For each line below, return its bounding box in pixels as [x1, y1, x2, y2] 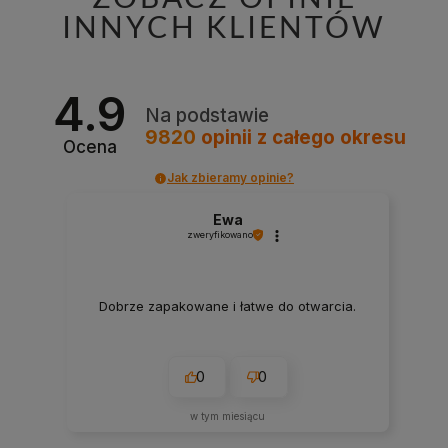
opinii [196, 125, 258, 149]
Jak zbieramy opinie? [167, 170, 294, 186]
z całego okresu [257, 125, 407, 149]
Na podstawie [145, 103, 270, 127]
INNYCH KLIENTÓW [62, 8, 386, 45]
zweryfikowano [186, 229, 253, 241]
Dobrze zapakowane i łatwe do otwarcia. [99, 297, 357, 314]
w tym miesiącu [190, 410, 266, 423]
